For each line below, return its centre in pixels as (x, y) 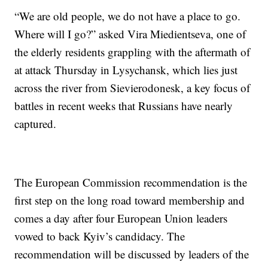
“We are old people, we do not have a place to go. (128, 16)
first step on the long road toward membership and (130, 200)
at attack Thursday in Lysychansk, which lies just (126, 70)
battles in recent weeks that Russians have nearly (124, 106)
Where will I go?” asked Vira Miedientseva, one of (130, 34)
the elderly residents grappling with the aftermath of (133, 52)
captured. (36, 124)
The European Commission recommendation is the (131, 182)
